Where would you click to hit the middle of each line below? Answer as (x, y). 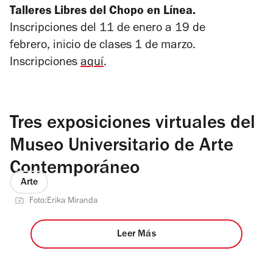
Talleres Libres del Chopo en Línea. (103, 12)
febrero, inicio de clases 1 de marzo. (103, 46)
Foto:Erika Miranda (63, 201)
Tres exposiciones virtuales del (133, 124)
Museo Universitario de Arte (122, 147)
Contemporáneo (75, 169)
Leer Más (136, 235)
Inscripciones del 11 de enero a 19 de (108, 29)
